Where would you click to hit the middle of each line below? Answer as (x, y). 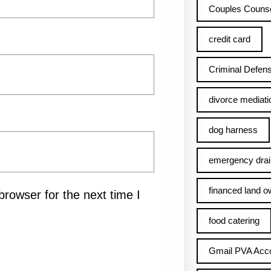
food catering (234, 220)
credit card (229, 39)
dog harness (233, 130)
